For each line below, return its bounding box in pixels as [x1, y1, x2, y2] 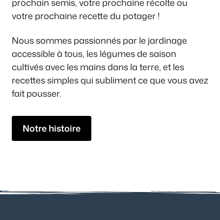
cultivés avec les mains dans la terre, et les [12, 60, 184, 73]
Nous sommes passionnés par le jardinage [12, 33, 187, 47]
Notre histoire [23, 121, 81, 135]
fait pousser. [12, 86, 61, 100]
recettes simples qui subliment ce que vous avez [12, 73, 208, 86]
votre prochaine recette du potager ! [12, 9, 160, 23]
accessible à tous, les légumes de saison [12, 47, 176, 60]
